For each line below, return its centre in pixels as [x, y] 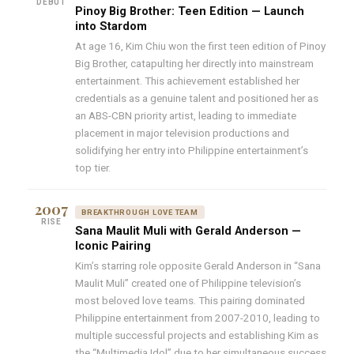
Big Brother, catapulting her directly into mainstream [194, 63]
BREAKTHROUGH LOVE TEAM [140, 212]
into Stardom [111, 26]
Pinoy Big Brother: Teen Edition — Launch [190, 11]
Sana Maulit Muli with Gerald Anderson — [188, 231]
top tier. [93, 167]
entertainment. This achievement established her [187, 80]
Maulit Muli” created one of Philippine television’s [188, 282]
